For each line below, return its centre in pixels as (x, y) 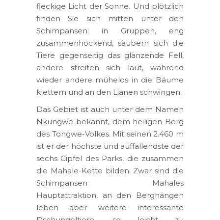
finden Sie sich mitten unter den (110, 18)
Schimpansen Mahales (110, 183)
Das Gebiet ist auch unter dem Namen (110, 109)
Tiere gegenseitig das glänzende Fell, (110, 55)
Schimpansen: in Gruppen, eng (110, 30)
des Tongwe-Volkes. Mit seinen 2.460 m (110, 134)
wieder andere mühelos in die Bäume (110, 80)
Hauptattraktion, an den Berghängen (110, 195)
